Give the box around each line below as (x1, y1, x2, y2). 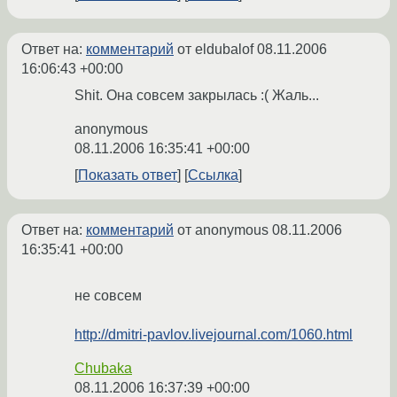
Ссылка (188, 167, 238, 183)
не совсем (74, 288, 142, 304)
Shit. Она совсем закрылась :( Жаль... (74, 88, 319, 104)
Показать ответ (78, 167, 177, 183)
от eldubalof (174, 42, 257, 58)
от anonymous (174, 222, 272, 238)
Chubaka (74, 361, 132, 377)
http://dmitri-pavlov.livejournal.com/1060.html (74, 327, 353, 343)
